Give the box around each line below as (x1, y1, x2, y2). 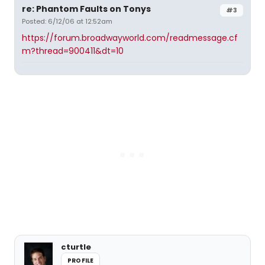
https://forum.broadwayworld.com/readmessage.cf (22, 32, 238, 44)
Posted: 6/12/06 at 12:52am (22, 17, 112, 26)
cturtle (61, 241, 91, 253)
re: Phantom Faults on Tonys (22, 3, 151, 15)
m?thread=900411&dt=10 (22, 45, 124, 57)
